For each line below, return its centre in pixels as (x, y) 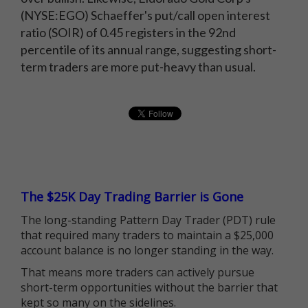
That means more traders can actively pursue (137, 272)
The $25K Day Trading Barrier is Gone (132, 197)
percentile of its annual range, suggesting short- (148, 49)
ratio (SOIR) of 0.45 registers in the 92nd (128, 32)
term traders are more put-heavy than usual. (138, 67)
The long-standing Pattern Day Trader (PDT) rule (148, 220)
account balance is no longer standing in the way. (147, 250)
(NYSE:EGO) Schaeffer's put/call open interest (145, 15)
